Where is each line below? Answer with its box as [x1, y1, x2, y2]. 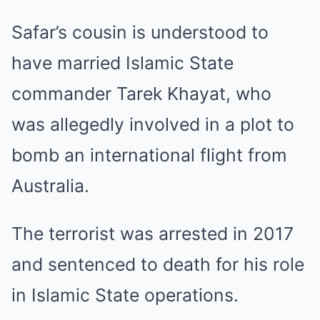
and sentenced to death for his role [11, 254, 304, 275]
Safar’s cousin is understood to [11, 21, 269, 43]
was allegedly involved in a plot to [11, 114, 294, 135]
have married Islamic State [11, 52, 234, 74]
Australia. [11, 175, 89, 196]
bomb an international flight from [11, 144, 287, 166]
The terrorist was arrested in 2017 [11, 223, 294, 244]
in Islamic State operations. [11, 284, 239, 306]
